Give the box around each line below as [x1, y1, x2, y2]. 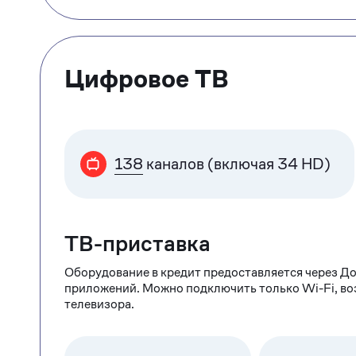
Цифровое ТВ [64, 63, 229, 95]
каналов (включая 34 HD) [143, 153, 331, 174]
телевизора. [64, 296, 134, 312]
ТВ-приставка [64, 230, 211, 257]
